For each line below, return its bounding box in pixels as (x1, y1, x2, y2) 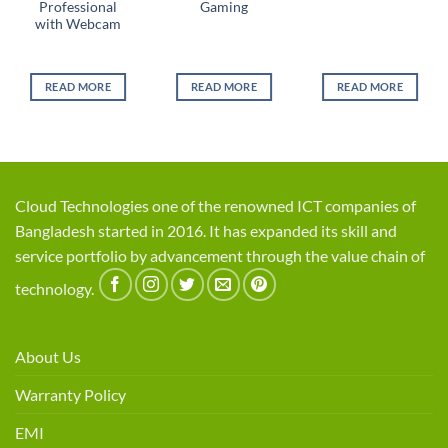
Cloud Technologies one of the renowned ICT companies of (15, 196, 416, 216)
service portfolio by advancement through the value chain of (15, 246, 425, 266)
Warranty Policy (15, 385, 126, 405)
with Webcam (34, 16, 121, 33)
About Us (15, 347, 81, 367)
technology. (15, 279, 97, 299)
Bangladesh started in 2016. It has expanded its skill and (15, 221, 397, 241)
